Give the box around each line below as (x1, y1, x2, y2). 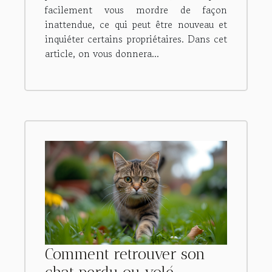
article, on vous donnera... (45, 46, 159, 61)
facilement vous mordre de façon (45, 2, 227, 18)
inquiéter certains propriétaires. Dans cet (45, 32, 227, 47)
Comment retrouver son (45, 245, 205, 263)
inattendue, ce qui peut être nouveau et (45, 17, 227, 32)
